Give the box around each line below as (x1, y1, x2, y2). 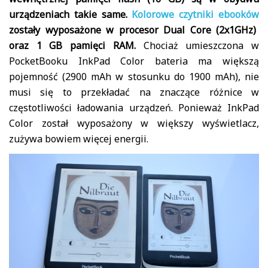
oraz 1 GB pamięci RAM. (9, 39, 136, 53)
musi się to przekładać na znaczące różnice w (9, 86, 259, 99)
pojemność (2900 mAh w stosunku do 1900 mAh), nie (9, 70, 259, 84)
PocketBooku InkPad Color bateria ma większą (9, 54, 259, 68)
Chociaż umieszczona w (135, 39, 260, 53)
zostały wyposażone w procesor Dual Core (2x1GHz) (9, 23, 257, 37)
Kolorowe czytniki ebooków (132, 8, 260, 22)
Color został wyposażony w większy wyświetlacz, (9, 117, 259, 130)
